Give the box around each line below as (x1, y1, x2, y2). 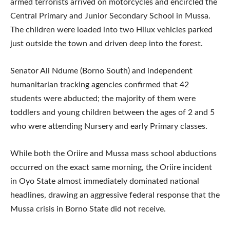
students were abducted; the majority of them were (10, 94, 196, 103)
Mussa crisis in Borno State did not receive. (10, 204, 166, 213)
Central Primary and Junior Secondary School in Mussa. (10, 11, 210, 20)
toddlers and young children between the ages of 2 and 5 (10, 108, 215, 117)
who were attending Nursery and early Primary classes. (10, 122, 207, 130)
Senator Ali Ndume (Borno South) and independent (10, 66, 193, 75)
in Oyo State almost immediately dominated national (10, 177, 199, 185)
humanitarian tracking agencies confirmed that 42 (10, 80, 189, 89)
